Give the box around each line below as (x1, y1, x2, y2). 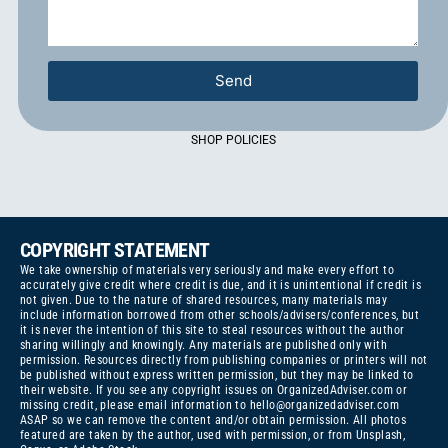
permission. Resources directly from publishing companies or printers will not (20, 352, 428, 367)
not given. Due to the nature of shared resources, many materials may (20, 292, 388, 307)
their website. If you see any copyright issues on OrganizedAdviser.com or (20, 382, 408, 397)
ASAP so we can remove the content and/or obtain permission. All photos (20, 412, 406, 427)
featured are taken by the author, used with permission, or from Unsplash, (20, 427, 406, 442)
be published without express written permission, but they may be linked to (20, 367, 414, 382)
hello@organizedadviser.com (249, 397, 400, 412)
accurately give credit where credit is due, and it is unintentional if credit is (20, 277, 421, 292)
